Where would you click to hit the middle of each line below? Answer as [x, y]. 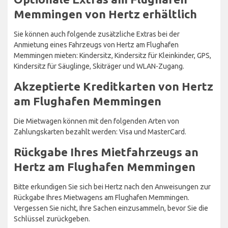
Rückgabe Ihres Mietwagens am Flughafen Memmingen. [102, 197]
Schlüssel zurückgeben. [52, 219]
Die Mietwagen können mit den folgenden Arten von [96, 121]
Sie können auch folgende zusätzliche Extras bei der [97, 34]
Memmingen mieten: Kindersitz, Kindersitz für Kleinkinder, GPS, [112, 55]
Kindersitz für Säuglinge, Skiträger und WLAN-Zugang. [99, 66]
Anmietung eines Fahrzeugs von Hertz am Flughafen [96, 45]
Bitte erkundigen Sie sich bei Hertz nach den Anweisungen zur [112, 187]
